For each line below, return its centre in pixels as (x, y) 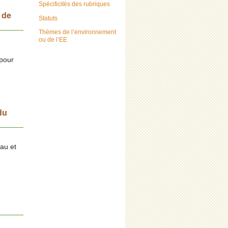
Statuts (48, 18)
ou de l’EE (53, 39)
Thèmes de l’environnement (77, 32)
